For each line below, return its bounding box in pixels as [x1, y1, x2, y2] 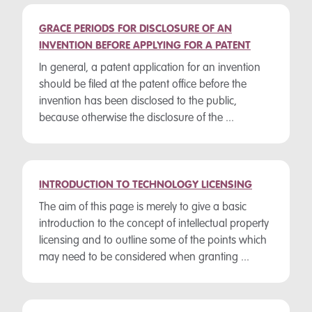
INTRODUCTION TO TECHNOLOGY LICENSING [39, 180, 252, 191]
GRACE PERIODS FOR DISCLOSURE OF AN [39, 24, 232, 35]
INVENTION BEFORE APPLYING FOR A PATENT [39, 40, 251, 52]
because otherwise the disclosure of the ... [39, 113, 234, 124]
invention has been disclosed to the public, [39, 96, 237, 107]
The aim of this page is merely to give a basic [39, 202, 247, 213]
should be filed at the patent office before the [39, 79, 247, 91]
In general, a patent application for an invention [39, 63, 260, 74]
